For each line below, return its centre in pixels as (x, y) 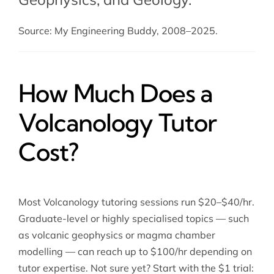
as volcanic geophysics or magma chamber (117, 235)
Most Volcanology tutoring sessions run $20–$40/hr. (136, 202)
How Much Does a (116, 94)
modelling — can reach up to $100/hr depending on (135, 252)
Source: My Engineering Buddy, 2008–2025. (118, 31)
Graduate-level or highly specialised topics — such (133, 219)
